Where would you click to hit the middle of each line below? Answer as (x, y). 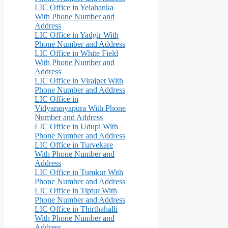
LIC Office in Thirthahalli (76, 209)
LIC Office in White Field (76, 53)
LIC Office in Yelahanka (74, 7)
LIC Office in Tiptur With (76, 190)
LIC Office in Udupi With (76, 126)
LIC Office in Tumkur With (79, 172)
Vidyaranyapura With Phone (80, 108)
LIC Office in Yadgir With (77, 35)
